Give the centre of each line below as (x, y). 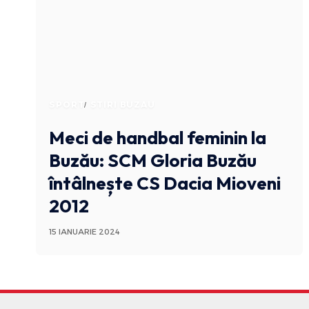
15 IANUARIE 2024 (85, 232)
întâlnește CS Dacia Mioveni (165, 183)
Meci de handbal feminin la (158, 138)
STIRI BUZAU (122, 105)
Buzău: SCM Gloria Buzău (153, 161)
